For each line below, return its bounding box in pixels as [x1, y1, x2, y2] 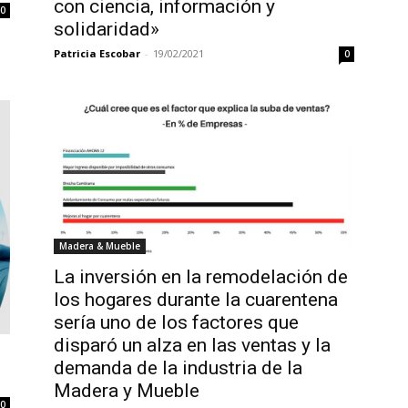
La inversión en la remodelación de [53, 265, 348, 288]
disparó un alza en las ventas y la [53, 333, 331, 356]
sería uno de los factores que [53, 311, 299, 333]
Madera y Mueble [53, 379, 199, 402]
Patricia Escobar [53, 46, 140, 61]
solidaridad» [53, 18, 159, 41]
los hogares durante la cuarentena [53, 288, 338, 311]
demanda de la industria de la [53, 356, 302, 379]
